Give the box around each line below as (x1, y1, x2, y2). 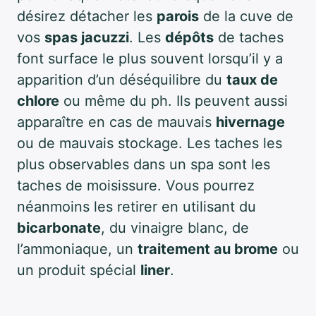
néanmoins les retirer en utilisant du (17, 198, 256, 215)
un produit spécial (17, 262, 140, 279)
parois (157, 8, 199, 25)
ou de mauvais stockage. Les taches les (17, 135, 282, 152)
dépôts (165, 29, 214, 46)
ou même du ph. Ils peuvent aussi (59, 92, 288, 109)
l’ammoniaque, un (17, 241, 138, 257)
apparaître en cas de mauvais (17, 114, 216, 130)
